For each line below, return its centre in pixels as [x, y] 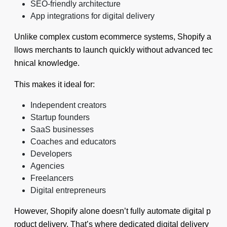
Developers [51, 154]
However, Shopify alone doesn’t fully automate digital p [112, 211]
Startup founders [60, 117]
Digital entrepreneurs [68, 190]
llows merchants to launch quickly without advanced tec [113, 50]
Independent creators [68, 105]
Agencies [47, 166]
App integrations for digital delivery [92, 16]
